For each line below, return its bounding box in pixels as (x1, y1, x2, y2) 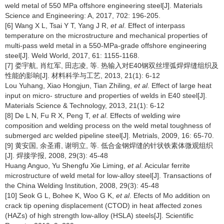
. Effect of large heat (147, 81, 211, 89)
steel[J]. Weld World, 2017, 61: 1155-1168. (5, 51, 139, 59)
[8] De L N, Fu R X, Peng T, (5, 111, 92, 119)
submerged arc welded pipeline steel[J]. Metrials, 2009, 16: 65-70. (5, 131, 214, 139)
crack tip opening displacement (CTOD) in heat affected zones (5, 201, 202, 209)
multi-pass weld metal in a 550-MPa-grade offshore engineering (5, 41, 206, 49)
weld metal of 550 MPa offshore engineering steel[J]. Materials (5, 1, 202, 9)
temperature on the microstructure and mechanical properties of (5, 31, 207, 39)
